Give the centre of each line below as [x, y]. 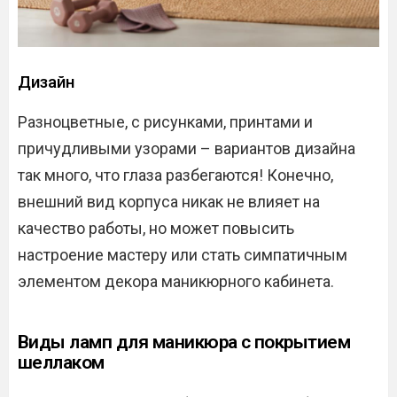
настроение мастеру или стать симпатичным [183, 255]
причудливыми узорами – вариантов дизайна [187, 149]
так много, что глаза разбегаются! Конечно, [175, 175]
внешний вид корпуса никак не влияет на [169, 202]
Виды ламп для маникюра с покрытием [184, 343]
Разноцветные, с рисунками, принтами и [165, 122]
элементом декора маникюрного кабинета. [176, 282]
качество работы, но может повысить [156, 229]
